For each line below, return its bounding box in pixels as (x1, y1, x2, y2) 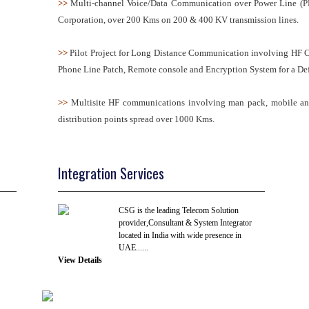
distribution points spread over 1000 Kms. (58, 113, 215, 124)
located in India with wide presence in (119, 230, 241, 240)
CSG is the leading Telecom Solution (119, 205, 239, 215)
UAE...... (119, 242, 148, 252)
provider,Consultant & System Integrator (119, 217, 252, 228)
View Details (58, 255, 102, 265)
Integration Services (58, 162, 164, 183)
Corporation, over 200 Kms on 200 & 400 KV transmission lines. (58, 14, 299, 25)
